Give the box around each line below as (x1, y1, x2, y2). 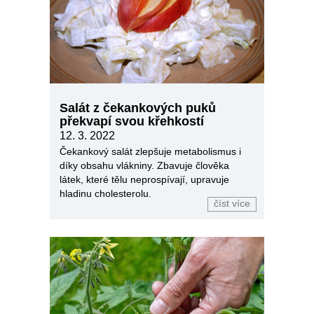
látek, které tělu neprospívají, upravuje (60, 174, 229, 186)
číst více (214, 198, 250, 210)
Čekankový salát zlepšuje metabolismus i (60, 146, 241, 158)
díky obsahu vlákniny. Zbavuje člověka (60, 160, 229, 172)
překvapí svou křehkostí (60, 114, 204, 129)
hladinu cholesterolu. (60, 188, 151, 200)
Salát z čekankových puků (60, 101, 216, 116)
